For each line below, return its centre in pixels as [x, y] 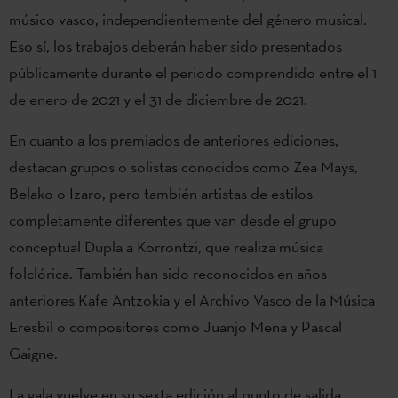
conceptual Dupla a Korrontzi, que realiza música [166, 246]
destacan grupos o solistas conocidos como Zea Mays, [183, 166]
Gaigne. [33, 353]
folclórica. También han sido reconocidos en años [168, 273]
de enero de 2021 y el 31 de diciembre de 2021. [158, 99]
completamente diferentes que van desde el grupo [173, 219]
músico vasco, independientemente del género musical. [188, 19]
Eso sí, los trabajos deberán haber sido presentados [175, 45]
